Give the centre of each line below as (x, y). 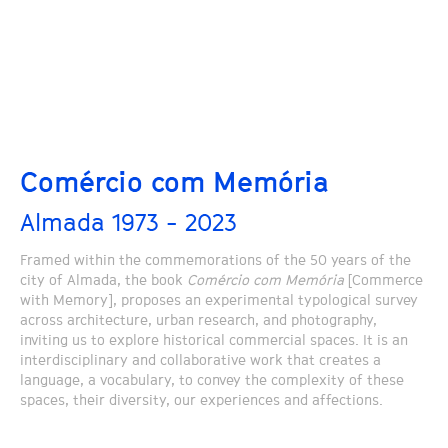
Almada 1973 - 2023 (128, 222)
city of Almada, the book (103, 280)
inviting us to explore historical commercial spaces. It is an (214, 340)
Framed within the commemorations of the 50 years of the (215, 260)
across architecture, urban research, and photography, (198, 320)
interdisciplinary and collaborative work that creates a (200, 360)
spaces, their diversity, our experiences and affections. (201, 400)
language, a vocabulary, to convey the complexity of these (212, 380)
